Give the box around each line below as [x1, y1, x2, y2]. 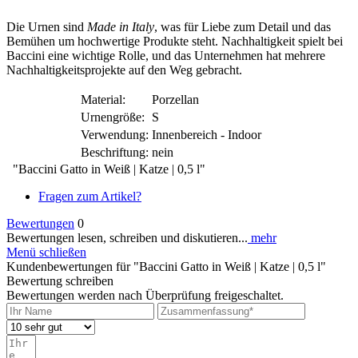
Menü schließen [6, 245, 86, 259]
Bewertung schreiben [6, 273, 113, 288]
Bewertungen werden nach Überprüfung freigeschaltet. [6, 288, 284, 302]
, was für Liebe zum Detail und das [154, 19, 331, 34]
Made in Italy [87, 19, 154, 34]
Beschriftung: [81, 145, 149, 159]
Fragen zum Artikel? [38, 189, 141, 203]
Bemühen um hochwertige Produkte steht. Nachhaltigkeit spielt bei [6, 34, 343, 48]
